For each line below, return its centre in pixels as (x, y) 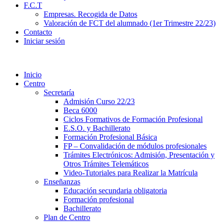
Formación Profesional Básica (110, 137)
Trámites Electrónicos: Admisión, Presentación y (139, 155)
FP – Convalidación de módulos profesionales (135, 146)
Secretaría (59, 92)
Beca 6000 (80, 110)
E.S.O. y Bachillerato (97, 128)
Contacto (38, 32)
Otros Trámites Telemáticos (106, 164)
